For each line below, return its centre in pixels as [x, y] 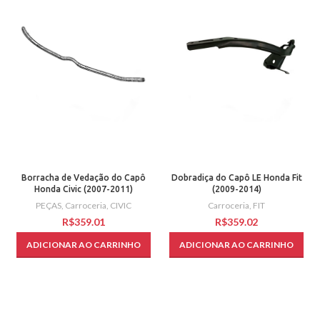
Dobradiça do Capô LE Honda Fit [236, 178]
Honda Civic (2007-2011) [84, 189]
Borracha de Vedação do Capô [84, 178]
